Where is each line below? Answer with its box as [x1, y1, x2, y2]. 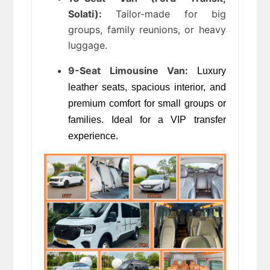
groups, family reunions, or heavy [68, 23, 226, 36]
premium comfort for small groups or [68, 98, 226, 108]
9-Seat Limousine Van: [68, 64, 189, 77]
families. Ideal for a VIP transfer [68, 114, 226, 125]
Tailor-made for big [102, 7, 226, 20]
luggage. [68, 39, 108, 51]
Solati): [68, 7, 102, 20]
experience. [68, 130, 119, 141]
